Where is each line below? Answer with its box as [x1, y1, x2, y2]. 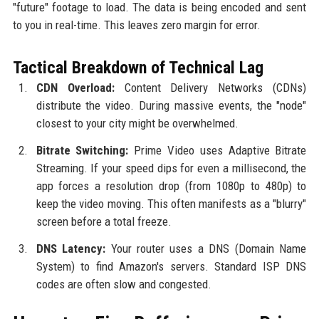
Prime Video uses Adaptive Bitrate [128, 142, 307, 157]
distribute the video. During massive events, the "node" [36, 98, 307, 113]
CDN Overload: [36, 80, 115, 95]
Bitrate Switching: [36, 142, 129, 157]
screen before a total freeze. [36, 214, 172, 229]
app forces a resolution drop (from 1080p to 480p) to [36, 178, 307, 193]
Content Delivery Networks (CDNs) [114, 80, 307, 95]
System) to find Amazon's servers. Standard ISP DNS [36, 258, 307, 273]
